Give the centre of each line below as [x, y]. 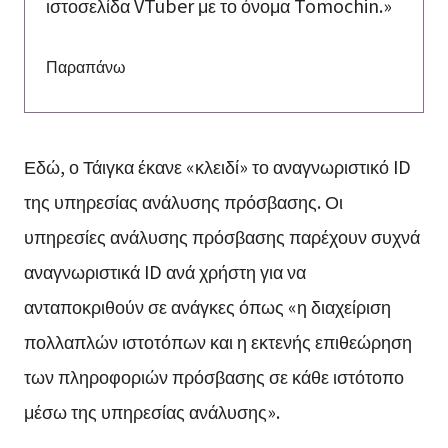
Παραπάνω [85, 66]
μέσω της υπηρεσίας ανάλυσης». [151, 410]
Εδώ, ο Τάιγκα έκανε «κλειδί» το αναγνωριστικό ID [217, 165]
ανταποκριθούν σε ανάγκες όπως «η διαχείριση [207, 305]
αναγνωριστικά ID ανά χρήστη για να [164, 270]
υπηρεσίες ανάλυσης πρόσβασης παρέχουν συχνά [221, 235]
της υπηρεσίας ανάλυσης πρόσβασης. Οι [183, 200]
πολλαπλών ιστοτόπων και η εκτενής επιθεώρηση [217, 340]
